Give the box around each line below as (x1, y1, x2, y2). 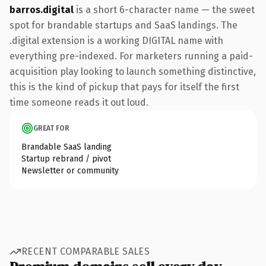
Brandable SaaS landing (21, 141, 112, 152)
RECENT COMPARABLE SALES (21, 246, 150, 257)
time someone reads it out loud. (9, 96, 148, 108)
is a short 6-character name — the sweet (74, 4, 255, 15)
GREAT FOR (33, 123, 69, 132)
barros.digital (9, 4, 74, 15)
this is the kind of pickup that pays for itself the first (9, 81, 239, 93)
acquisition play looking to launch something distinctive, (9, 65, 256, 77)
